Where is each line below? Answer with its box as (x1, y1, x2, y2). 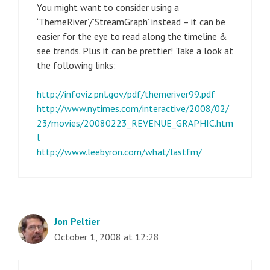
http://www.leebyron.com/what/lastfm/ (37, 145, 202, 158)
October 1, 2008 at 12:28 (54, 230, 159, 243)
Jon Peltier (54, 215, 100, 227)
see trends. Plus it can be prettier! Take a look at (37, 44, 233, 57)
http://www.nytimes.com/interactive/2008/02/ (37, 102, 229, 115)
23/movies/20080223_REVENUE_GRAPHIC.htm (37, 116, 233, 129)
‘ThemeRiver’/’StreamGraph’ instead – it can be (37, 15, 225, 28)
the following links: (37, 58, 116, 71)
